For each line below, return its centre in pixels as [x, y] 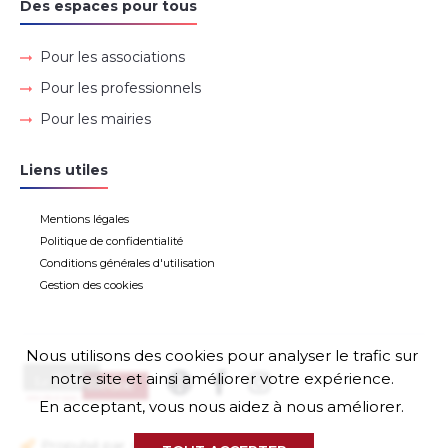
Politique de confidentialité [111, 241]
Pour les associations [112, 57]
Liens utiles [64, 170]
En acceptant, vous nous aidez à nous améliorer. [221, 406]
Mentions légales [84, 219]
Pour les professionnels [120, 88]
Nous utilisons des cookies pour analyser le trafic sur [221, 355]
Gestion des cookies [91, 285]
